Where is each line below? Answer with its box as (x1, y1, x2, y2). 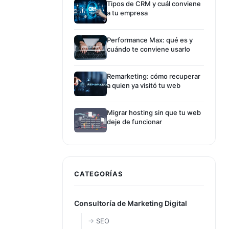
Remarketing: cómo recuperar (107, 72, 200, 80)
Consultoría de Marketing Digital (74, 199, 187, 208)
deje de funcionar (107, 118, 162, 126)
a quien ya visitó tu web (107, 81, 180, 89)
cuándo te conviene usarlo (107, 45, 190, 53)
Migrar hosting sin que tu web (107, 108, 201, 117)
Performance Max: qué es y (107, 36, 193, 44)
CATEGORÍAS (74, 170, 123, 178)
